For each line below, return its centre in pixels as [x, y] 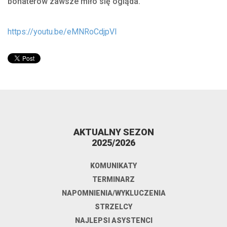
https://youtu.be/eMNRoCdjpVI [62, 31]
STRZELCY [113, 206]
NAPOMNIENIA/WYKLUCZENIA [113, 193]
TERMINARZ [113, 179]
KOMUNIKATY [113, 165]
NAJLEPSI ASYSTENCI [113, 220]
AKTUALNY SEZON [113, 132]
